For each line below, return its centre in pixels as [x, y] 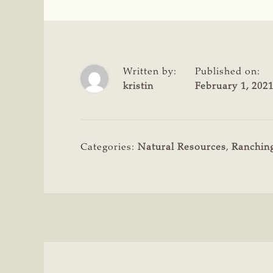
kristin [138, 86]
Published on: [228, 72]
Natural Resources [182, 147]
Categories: [109, 147]
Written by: [150, 72]
